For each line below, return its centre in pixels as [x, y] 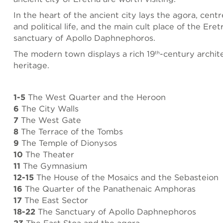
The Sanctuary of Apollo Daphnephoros [116, 211]
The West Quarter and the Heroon [96, 97]
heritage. [31, 65]
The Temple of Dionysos [68, 143]
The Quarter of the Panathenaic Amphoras [109, 188]
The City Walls [49, 108]
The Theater [49, 154]
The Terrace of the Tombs [71, 131]
